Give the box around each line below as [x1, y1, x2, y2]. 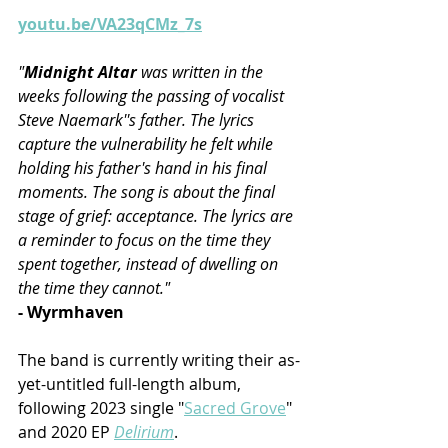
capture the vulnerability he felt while [18, 132, 277, 155]
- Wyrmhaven [18, 300, 124, 323]
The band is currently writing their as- [18, 348, 300, 371]
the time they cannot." [18, 276, 170, 299]
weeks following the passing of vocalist [18, 84, 288, 107]
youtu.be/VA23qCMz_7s [18, 12, 202, 35]
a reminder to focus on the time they [18, 228, 274, 251]
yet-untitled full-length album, [18, 372, 245, 395]
